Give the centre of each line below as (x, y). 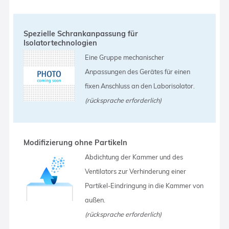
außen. (95, 200)
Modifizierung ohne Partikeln (76, 142)
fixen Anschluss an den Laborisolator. (140, 86)
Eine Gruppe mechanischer (125, 57)
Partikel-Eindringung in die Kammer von (144, 185)
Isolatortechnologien (61, 43)
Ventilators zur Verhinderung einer (136, 171)
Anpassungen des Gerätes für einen (138, 71)
